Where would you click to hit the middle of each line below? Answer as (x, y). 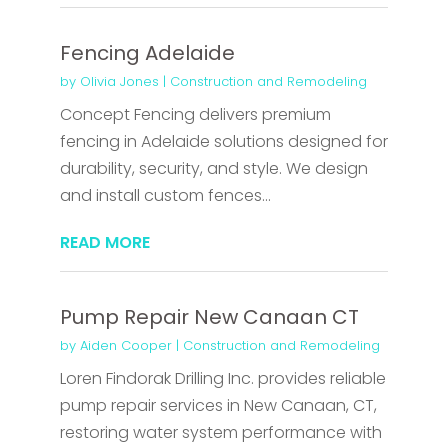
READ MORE (104, 243)
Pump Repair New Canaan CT (209, 317)
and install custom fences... (165, 196)
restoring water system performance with (220, 433)
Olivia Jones (119, 82)
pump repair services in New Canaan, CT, (218, 406)
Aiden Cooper (125, 346)
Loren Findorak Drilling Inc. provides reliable (222, 379)
